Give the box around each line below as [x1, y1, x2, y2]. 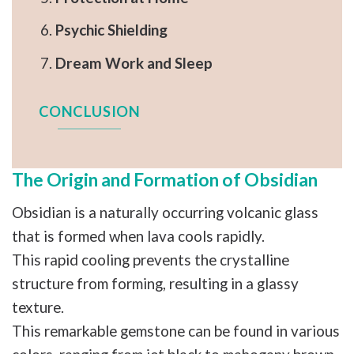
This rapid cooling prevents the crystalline [12, 250, 289, 269]
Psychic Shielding [55, 21, 168, 40]
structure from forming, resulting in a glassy [12, 273, 299, 292]
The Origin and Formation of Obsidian [12, 169, 318, 191]
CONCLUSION [38, 103, 141, 121]
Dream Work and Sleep [55, 53, 213, 72]
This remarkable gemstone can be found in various [12, 321, 340, 340]
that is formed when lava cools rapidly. [12, 226, 268, 245]
